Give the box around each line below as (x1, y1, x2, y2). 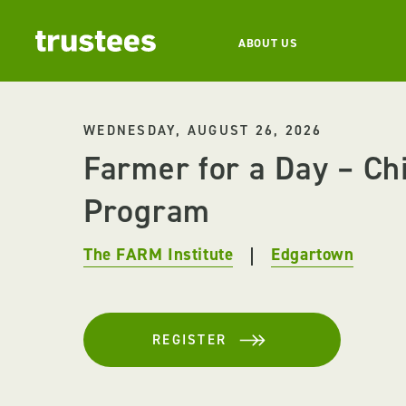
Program (83, 189, 211, 233)
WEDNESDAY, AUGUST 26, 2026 (83, 121, 323, 140)
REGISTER (152, 331, 227, 349)
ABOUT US (238, 34, 297, 51)
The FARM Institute (83, 243, 234, 266)
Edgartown (271, 243, 354, 266)
